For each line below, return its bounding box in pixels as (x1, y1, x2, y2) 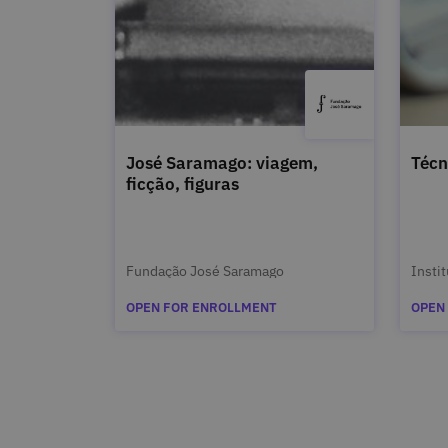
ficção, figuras (125, 173, 239, 196)
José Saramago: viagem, (125, 152, 318, 175)
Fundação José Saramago (125, 261, 284, 281)
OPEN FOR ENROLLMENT (125, 299, 277, 317)
